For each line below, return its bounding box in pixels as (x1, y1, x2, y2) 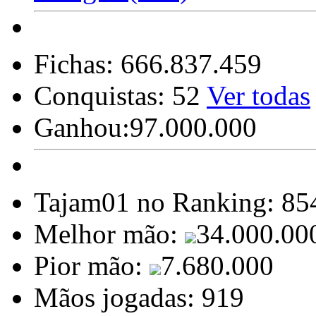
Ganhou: (34, 112, 130, 142)
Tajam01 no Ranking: (34, 187, 281, 217)
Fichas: (34, 49, 121, 79)
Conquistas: (34, 80, 172, 111)
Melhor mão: (34, 219, 185, 249)
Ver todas (207, 80, 310, 111)
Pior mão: (34, 250, 150, 281)
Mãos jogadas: (34, 282, 202, 312)
